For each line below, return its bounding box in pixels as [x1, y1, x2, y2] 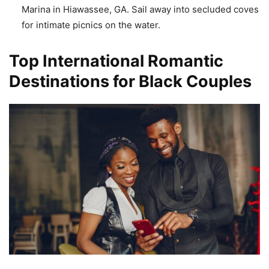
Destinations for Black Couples [9, 71, 252, 92]
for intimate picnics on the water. [22, 19, 160, 31]
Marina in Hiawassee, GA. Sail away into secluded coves [22, 4, 259, 16]
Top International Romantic [9, 51, 223, 71]
